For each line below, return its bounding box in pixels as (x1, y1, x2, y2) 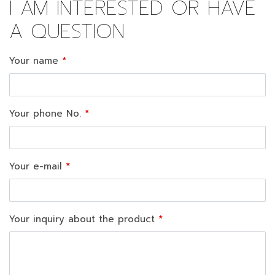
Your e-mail (9, 160, 62, 174)
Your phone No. (9, 107, 81, 121)
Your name (9, 54, 58, 68)
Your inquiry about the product (9, 212, 155, 227)
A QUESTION (9, 17, 125, 47)
